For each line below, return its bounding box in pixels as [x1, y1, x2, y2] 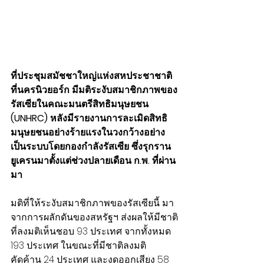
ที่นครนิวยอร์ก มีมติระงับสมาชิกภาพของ [11, 83, 177, 97]
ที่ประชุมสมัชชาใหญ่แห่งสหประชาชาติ [11, 69, 172, 83]
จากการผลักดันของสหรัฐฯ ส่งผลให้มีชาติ [11, 210, 178, 225]
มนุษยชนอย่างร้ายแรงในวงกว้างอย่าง [11, 126, 165, 140]
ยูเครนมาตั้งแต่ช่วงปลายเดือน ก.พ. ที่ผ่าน [11, 154, 176, 168]
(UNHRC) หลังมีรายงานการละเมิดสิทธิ [11, 111, 167, 126]
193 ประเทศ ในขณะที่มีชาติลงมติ [11, 239, 146, 253]
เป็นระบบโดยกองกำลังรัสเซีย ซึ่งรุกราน [11, 140, 171, 154]
